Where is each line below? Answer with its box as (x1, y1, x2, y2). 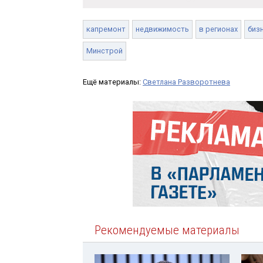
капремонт (86, 24, 126, 33)
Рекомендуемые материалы (95, 222, 240, 237)
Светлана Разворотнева (143, 77, 230, 86)
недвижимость (136, 24, 189, 33)
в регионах (199, 24, 238, 33)
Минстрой (86, 46, 123, 55)
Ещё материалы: (83, 77, 143, 86)
